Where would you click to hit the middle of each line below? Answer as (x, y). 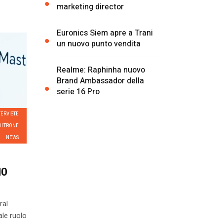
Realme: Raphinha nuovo (101, 70)
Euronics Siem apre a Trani (105, 33)
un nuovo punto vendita (99, 44)
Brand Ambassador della (101, 81)
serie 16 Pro (78, 92)
